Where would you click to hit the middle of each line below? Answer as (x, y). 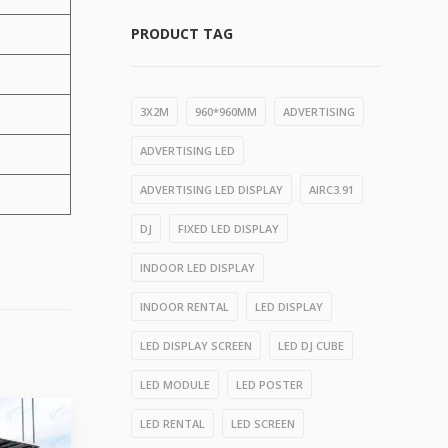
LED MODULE (175, 384)
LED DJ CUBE (311, 345)
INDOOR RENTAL (184, 306)
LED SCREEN (263, 423)
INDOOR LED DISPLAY (197, 267)
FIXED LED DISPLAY (228, 228)
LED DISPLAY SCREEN (196, 345)
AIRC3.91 (331, 189)
